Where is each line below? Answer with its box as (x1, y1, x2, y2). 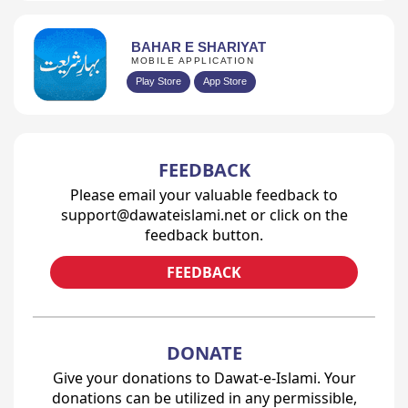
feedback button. (145, 225, 263, 246)
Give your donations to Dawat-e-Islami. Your (52, 368, 356, 389)
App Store (203, 75, 247, 87)
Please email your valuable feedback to (70, 185, 338, 206)
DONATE (166, 341, 242, 366)
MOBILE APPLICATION (131, 55, 254, 66)
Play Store (136, 75, 181, 87)
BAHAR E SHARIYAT (131, 38, 266, 55)
